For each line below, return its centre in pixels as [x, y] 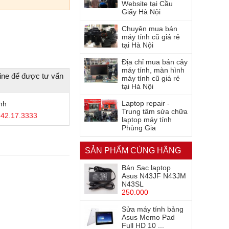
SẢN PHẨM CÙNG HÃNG [133, 151]
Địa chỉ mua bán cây [155, 62]
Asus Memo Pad [148, 217]
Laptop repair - [146, 104]
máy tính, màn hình [153, 70]
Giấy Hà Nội [141, 12]
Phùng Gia [139, 128]
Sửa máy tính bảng [153, 209]
